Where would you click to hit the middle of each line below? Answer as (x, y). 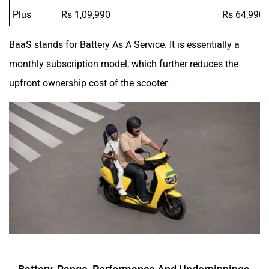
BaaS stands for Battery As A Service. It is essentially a (124, 44)
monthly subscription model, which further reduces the (124, 64)
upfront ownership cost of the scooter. (90, 83)
